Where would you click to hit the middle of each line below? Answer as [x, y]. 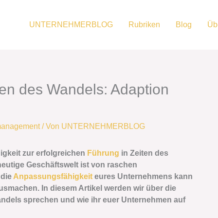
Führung [103, 153]
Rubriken [144, 25]
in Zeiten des [144, 153]
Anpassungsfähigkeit [53, 176]
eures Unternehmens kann [143, 176]
